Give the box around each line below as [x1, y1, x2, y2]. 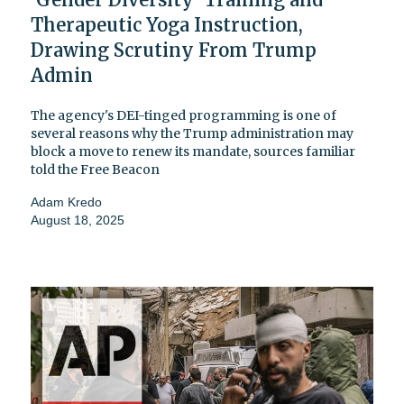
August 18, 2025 [31, 213, 124, 228]
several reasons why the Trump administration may [31, 125, 353, 142]
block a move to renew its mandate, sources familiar [31, 143, 355, 161]
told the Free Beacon [31, 161, 160, 179]
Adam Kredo [31, 195, 102, 210]
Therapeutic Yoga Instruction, [31, 14, 303, 37]
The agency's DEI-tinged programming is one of [31, 107, 336, 124]
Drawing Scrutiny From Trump [31, 39, 317, 62]
